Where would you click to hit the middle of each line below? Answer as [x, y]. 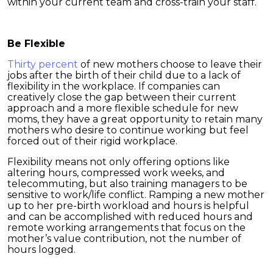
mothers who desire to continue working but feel [128, 130]
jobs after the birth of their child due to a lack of [124, 75]
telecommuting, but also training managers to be [127, 183]
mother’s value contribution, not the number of [124, 238]
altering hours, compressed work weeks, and [116, 172]
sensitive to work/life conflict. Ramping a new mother [136, 194]
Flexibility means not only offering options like [119, 161]
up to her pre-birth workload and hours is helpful [128, 205]
